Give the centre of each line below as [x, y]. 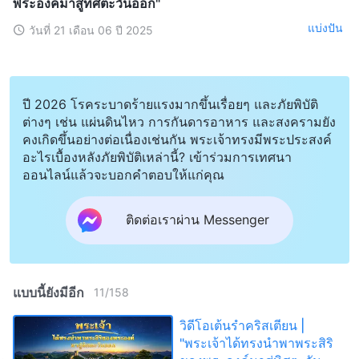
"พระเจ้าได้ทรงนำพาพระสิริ [256, 343]
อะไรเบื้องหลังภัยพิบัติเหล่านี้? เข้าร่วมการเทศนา [157, 157]
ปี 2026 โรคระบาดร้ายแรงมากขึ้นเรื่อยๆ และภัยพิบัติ [170, 104]
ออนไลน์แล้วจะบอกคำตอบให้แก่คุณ [123, 174]
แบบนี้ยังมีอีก [48, 292]
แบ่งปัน [325, 28]
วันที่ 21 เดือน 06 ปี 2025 [91, 30]
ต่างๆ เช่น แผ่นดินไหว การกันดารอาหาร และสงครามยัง [179, 121]
